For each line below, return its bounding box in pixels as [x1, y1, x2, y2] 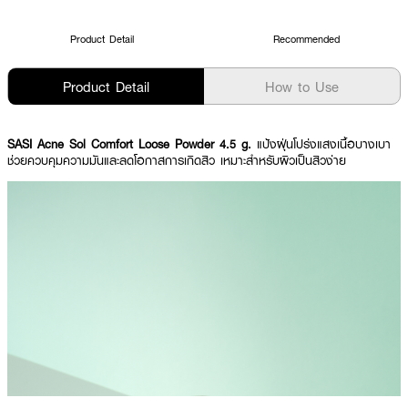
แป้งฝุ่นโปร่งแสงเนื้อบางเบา [251, 136, 391, 152]
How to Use [265, 77, 339, 96]
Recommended [272, 32, 340, 46]
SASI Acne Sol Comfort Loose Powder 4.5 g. [7, 136, 251, 152]
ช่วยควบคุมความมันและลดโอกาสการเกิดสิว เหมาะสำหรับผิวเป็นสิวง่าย [7, 152, 346, 168]
